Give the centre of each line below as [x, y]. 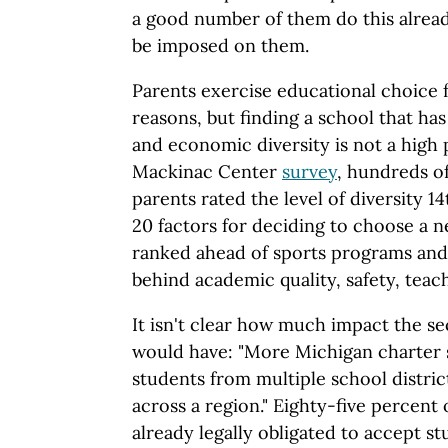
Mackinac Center [207, 171]
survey [309, 171]
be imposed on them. [220, 45]
